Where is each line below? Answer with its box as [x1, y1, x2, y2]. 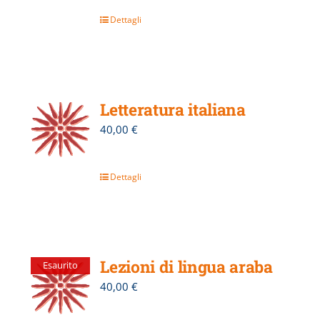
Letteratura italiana [100, 98, 246, 120]
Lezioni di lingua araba [100, 255, 273, 277]
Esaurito [42, 259, 78, 272]
